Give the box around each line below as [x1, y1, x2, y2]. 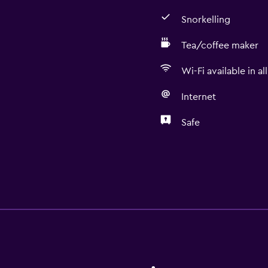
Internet [181, 92, 216, 102]
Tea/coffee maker [181, 41, 258, 50]
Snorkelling [181, 15, 230, 25]
